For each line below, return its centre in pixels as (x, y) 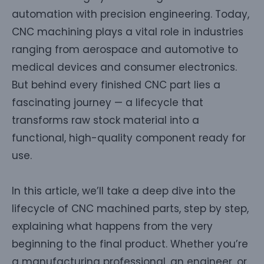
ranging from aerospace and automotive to (125, 50)
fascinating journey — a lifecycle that (108, 103)
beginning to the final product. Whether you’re (130, 244)
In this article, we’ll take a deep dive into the (124, 191)
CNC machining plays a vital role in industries (128, 32)
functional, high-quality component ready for (129, 138)
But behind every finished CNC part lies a (116, 85)
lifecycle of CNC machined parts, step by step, (130, 209)
